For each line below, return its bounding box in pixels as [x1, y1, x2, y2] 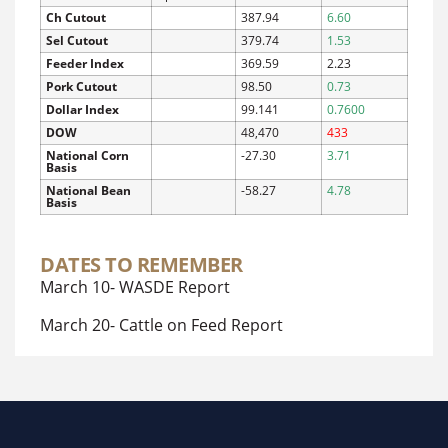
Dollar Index [46, 100, 119, 118]
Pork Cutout [46, 77, 117, 95]
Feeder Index [46, 54, 124, 72]
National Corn [46, 146, 129, 164]
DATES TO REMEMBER [40, 250, 243, 278]
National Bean [46, 181, 131, 199]
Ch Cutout [46, 8, 106, 26]
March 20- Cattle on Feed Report [40, 313, 283, 336]
